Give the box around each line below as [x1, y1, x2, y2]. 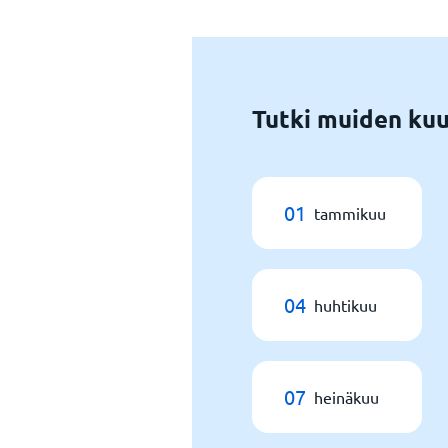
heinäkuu [314, 387, 379, 407]
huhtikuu [314, 295, 377, 315]
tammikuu [314, 203, 386, 223]
